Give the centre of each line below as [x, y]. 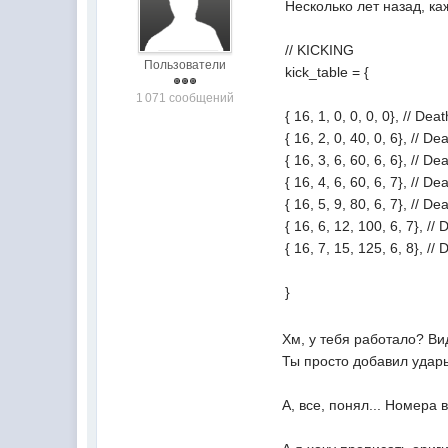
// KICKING [320, 50]
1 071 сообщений [184, 98]
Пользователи [184, 65]
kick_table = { [327, 72]
